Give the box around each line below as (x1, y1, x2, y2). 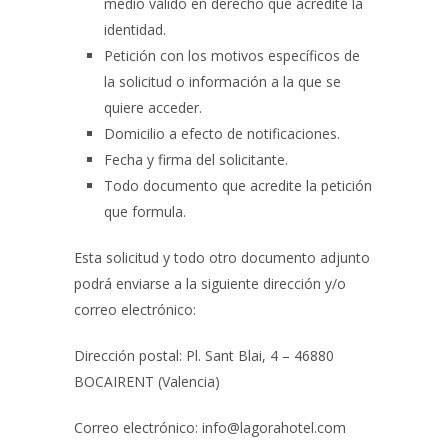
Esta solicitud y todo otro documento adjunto (74, 248, 370, 267)
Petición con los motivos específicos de (104, 46, 360, 65)
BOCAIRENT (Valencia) (74, 372, 220, 391)
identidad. (104, 20, 166, 39)
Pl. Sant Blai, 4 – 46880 (186, 346, 334, 365)
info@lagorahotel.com (202, 418, 346, 437)
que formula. (104, 202, 186, 221)
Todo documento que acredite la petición (104, 176, 372, 195)
